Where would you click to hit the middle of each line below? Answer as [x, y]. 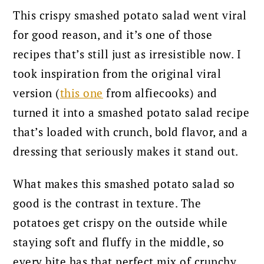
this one [81, 93]
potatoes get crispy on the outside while [121, 222]
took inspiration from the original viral [117, 73]
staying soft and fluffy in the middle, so [119, 242]
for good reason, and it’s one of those [113, 34]
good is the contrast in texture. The [107, 203]
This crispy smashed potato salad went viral [130, 15]
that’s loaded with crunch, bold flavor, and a [131, 131]
